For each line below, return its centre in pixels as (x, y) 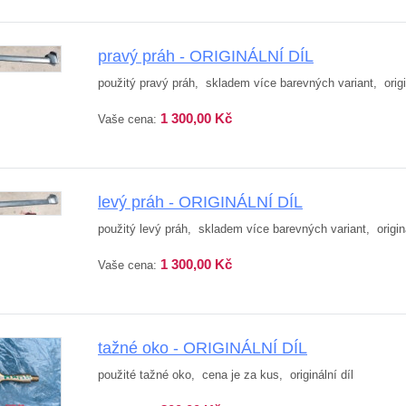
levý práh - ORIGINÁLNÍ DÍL (200, 202)
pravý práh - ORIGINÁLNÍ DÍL (206, 57)
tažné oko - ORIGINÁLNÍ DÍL (203, 348)
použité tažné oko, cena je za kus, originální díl (227, 374)
